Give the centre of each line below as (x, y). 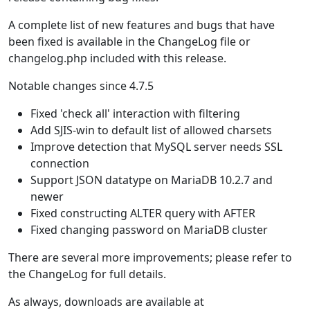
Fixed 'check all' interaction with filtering (135, 113)
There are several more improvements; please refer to (150, 257)
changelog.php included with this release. (117, 58)
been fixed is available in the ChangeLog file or (129, 42)
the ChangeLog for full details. (87, 274)
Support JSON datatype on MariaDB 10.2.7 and (152, 180)
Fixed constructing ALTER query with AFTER (143, 213)
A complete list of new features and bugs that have (142, 25)
